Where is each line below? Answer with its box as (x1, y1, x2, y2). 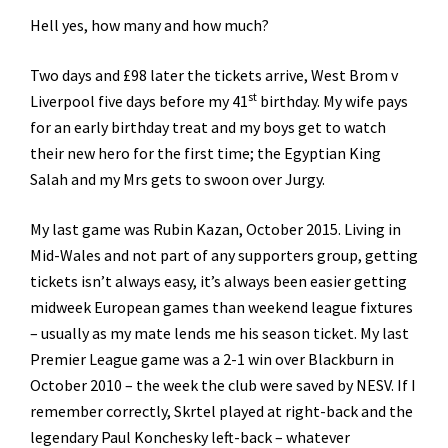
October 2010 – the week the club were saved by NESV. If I (30, 374, 416, 395)
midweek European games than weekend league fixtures (30, 296, 413, 317)
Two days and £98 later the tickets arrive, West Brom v (30, 64, 398, 85)
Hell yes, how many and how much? (30, 14, 269, 35)
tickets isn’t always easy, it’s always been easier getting (30, 270, 407, 291)
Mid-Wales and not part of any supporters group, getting (30, 244, 418, 265)
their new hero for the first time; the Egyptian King (30, 142, 381, 163)
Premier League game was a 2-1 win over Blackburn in (30, 348, 394, 369)
